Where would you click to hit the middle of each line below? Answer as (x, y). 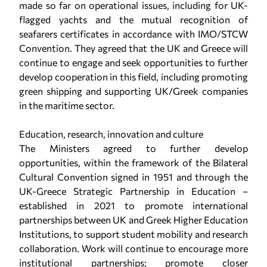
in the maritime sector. (67, 105)
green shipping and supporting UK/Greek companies (133, 91)
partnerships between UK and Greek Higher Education (133, 220)
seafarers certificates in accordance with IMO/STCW (133, 34)
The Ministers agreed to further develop (133, 148)
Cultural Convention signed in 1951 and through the (133, 177)
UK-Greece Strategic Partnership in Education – (133, 191)
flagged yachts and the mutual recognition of (133, 19)
